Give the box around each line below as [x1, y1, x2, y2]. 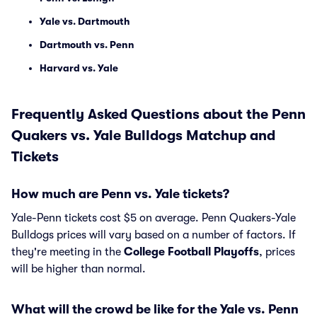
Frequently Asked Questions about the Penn [11, 106, 306, 122]
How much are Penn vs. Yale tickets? [11, 187, 229, 201]
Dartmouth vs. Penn [40, 39, 134, 50]
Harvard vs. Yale [40, 62, 118, 74]
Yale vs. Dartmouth [40, 16, 130, 27]
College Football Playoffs [124, 246, 259, 258]
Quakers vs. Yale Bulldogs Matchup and [11, 127, 275, 144]
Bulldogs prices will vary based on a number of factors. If [11, 229, 296, 241]
